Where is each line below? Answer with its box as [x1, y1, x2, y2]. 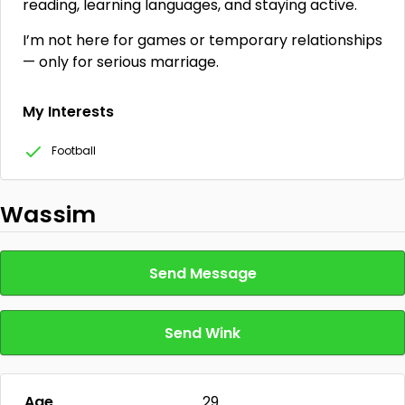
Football [52, 143, 96, 158]
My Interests [23, 101, 114, 122]
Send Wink [165, 323, 240, 344]
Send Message [148, 263, 257, 284]
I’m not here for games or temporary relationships [23, 30, 382, 51]
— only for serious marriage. [23, 52, 219, 72]
